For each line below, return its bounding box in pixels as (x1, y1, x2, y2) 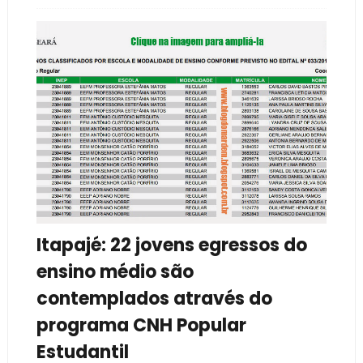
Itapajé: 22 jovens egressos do (36, 233, 307, 258)
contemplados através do (36, 286, 272, 311)
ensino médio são (36, 259, 194, 284)
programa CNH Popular (36, 313, 246, 338)
